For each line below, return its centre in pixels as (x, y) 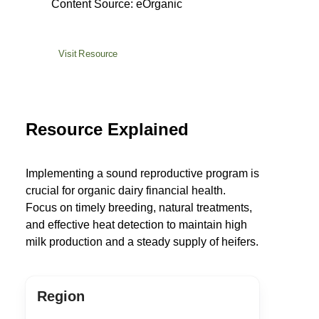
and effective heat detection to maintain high (136, 225)
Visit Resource (88, 54)
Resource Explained (107, 129)
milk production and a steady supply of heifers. (142, 242)
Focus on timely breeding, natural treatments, (139, 208)
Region (61, 296)
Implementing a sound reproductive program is (142, 173)
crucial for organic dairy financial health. (126, 190)
